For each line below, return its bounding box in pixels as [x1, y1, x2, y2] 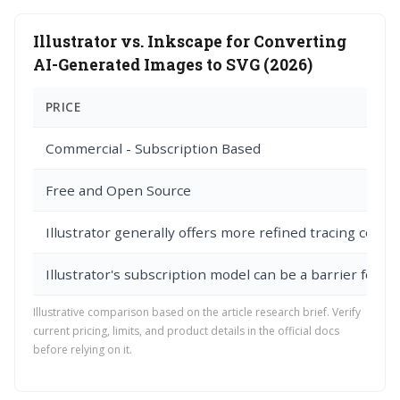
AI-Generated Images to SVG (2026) [33, 54, 312, 76]
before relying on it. [33, 342, 132, 358]
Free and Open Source [46, 181, 191, 200]
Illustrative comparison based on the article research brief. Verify [33, 304, 361, 321]
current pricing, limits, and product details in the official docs [33, 323, 339, 339]
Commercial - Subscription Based [46, 139, 261, 158]
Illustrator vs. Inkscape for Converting [33, 31, 346, 53]
